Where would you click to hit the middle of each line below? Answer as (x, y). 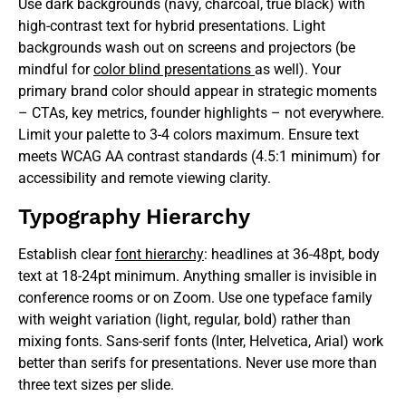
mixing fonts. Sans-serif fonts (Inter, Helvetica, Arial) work (201, 341)
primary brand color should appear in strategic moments (198, 91)
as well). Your (298, 69)
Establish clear (67, 254)
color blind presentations (174, 69)
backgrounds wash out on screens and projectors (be (187, 47)
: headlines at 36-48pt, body (292, 254)
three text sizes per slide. (96, 384)
